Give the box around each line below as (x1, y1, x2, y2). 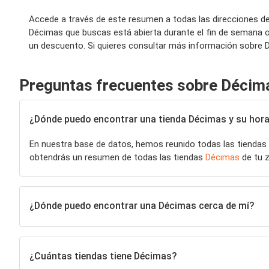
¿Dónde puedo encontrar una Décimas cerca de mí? (29, 199, 254, 211)
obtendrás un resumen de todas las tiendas (29, 152, 205, 163)
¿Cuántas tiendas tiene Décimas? (29, 250, 177, 262)
